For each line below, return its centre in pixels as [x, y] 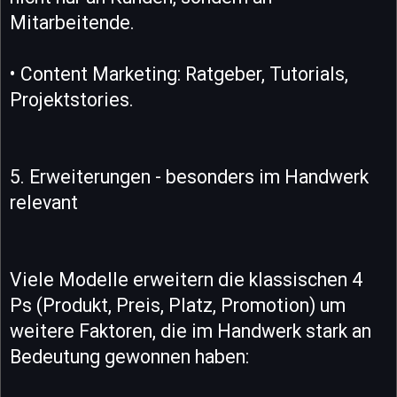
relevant [44, 202]
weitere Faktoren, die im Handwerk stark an [191, 331]
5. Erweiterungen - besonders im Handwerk [189, 176]
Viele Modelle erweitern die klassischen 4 [186, 279]
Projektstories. [72, 99]
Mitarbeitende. [72, 22]
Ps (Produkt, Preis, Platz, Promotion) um [178, 305]
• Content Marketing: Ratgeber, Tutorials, [179, 74]
